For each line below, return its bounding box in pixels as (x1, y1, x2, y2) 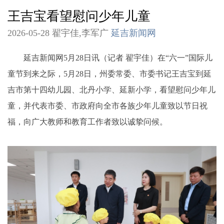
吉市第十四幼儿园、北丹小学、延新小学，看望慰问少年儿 (7, 85, 215, 94)
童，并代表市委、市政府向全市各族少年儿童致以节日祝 (7, 101, 207, 110)
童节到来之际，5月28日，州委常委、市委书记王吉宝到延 (7, 69, 211, 78)
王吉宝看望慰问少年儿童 (7, 9, 150, 23)
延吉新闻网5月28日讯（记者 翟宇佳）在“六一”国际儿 (7, 53, 212, 62)
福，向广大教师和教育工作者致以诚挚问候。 (7, 117, 167, 126)
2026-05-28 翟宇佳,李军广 (7, 28, 111, 38)
